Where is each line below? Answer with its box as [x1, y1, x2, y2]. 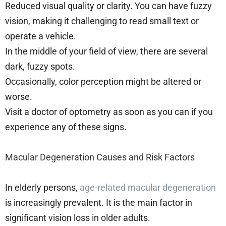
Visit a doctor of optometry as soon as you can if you [5, 106, 213, 117]
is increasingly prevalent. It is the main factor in [5, 197, 192, 208]
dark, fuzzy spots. [5, 61, 77, 72]
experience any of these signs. [5, 121, 129, 132]
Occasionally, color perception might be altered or [5, 76, 201, 87]
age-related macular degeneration [80, 182, 216, 193]
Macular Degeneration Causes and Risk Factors [5, 151, 195, 162]
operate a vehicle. [5, 30, 78, 41]
